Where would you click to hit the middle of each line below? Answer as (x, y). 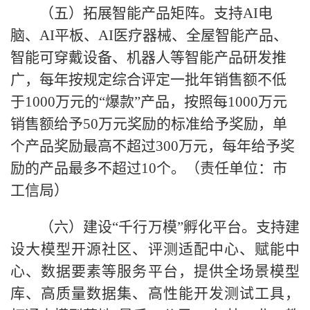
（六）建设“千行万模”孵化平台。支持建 (155, 227)
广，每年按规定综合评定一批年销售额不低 (148, 79)
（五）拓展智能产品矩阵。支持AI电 (142, 13)
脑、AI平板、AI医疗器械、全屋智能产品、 (149, 35)
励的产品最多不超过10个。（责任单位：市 (149, 168)
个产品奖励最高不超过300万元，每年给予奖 (153, 146)
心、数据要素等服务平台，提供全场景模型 (155, 271)
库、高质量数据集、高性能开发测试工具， (155, 293)
